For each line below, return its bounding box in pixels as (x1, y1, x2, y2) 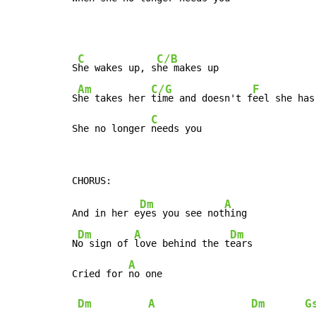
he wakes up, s (78, 62, 157, 74)
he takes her (78, 92, 151, 104)
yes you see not (140, 207, 224, 219)
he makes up (157, 62, 219, 74)
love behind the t (134, 238, 230, 250)
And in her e (72, 207, 140, 219)
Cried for (72, 268, 128, 280)
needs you (151, 123, 202, 135)
